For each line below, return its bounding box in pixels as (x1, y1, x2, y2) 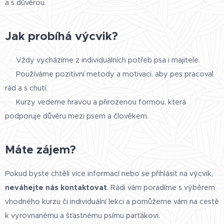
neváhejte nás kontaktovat (5, 182, 107, 192)
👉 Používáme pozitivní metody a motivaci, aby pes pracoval (5, 69, 213, 78)
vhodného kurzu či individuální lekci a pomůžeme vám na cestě (5, 196, 219, 206)
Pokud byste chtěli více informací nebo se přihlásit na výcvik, (5, 168, 213, 178)
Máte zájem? (5, 141, 76, 157)
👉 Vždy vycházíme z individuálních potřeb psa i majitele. (5, 55, 200, 64)
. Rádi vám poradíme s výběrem (107, 182, 215, 192)
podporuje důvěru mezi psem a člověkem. (5, 111, 148, 120)
